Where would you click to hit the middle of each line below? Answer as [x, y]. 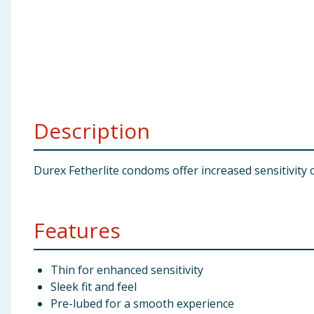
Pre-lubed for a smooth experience [142, 303]
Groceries [33, 86]
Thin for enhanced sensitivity [127, 270]
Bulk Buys [32, 121]
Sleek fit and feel [94, 287]
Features [77, 230]
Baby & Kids [38, 18]
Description [92, 131]
